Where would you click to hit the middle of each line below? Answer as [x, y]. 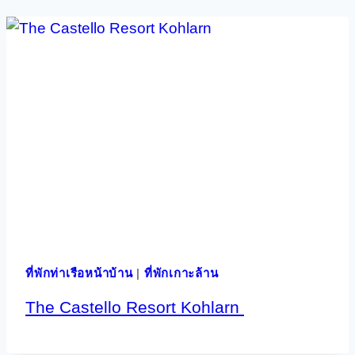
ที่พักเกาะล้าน [181, 273]
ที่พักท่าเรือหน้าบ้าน [79, 273]
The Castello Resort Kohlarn [135, 307]
